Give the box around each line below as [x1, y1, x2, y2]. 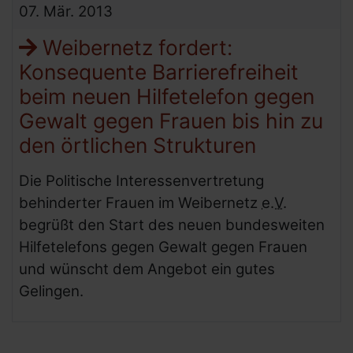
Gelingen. [19, 282, 84, 300]
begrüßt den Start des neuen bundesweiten [19, 216, 325, 234]
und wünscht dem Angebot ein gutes [19, 260, 275, 278]
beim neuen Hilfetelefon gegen [19, 84, 314, 109]
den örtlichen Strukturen [19, 132, 256, 158]
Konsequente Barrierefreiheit [19, 59, 299, 84]
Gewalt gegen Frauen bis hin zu [19, 108, 323, 133]
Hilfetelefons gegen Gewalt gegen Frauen [19, 238, 307, 256]
